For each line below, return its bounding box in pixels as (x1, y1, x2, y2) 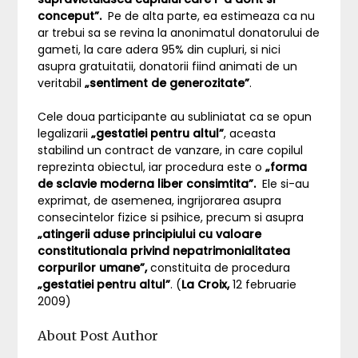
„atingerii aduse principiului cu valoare (38, 226, 262, 242)
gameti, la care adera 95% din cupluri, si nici (38, 42, 281, 58)
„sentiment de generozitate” (82, 75, 250, 91)
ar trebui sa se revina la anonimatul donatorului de (38, 25, 320, 41)
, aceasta (224, 125, 276, 141)
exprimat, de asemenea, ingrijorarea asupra (38, 193, 282, 209)
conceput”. (38, 8, 102, 24)
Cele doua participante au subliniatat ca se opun (38, 109, 312, 125)
